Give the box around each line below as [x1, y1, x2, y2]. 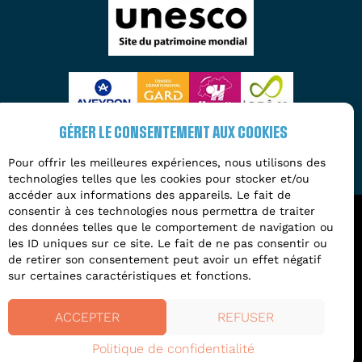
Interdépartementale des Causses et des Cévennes [21, 251, 341, 267]
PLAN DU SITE [155, 296, 227, 309]
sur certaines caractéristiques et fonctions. [8, 268, 251, 282]
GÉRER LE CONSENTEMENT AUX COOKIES [58, 126, 288, 141]
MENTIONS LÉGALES [113, 282, 220, 295]
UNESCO [57, 282, 102, 295]
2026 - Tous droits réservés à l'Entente [58, 234, 304, 250]
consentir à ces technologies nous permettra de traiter [8, 204, 315, 217]
